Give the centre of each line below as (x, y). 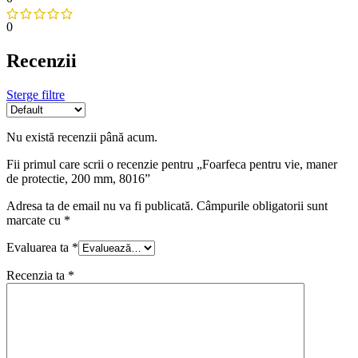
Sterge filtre (36, 95)
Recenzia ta (37, 276)
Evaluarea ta (39, 248)
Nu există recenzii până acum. (82, 137)
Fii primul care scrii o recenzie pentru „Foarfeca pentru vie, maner (172, 165)
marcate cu (35, 221)
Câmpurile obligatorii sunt (262, 206)
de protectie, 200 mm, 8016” (78, 179)
